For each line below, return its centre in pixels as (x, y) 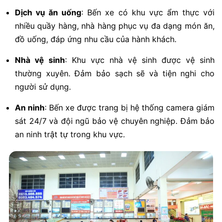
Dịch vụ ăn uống (48, 13)
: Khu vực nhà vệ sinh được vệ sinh (140, 60)
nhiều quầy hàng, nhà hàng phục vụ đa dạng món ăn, (115, 26)
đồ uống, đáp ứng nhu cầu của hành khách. (96, 39)
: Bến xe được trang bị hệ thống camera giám (130, 108)
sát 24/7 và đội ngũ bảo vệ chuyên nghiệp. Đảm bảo (115, 121)
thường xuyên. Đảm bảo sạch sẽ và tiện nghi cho (115, 74)
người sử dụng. (43, 87)
